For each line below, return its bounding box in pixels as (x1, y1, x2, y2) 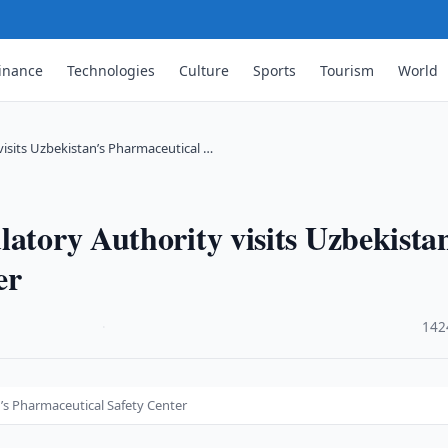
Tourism (320, 60, 375, 80)
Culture (179, 60, 230, 80)
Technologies (67, 60, 156, 80)
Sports (253, 60, 297, 80)
